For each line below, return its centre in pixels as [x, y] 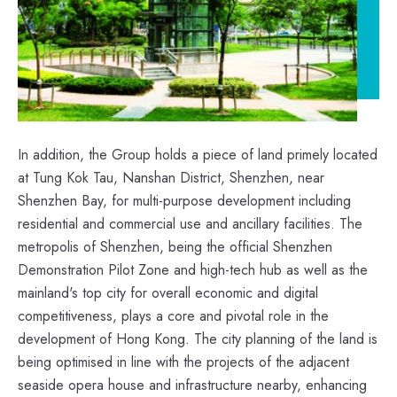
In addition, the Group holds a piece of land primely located [198, 154]
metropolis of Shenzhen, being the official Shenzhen [175, 246]
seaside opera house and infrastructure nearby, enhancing [192, 385]
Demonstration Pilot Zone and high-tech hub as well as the [193, 269]
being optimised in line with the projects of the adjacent [183, 362]
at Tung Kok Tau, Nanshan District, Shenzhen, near [171, 177]
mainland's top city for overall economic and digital [168, 292]
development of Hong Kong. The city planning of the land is [198, 339]
